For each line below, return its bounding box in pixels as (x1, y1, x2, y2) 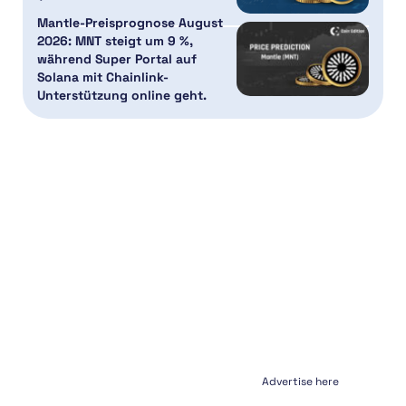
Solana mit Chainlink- (37, 68, 169, 85)
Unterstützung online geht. (37, 86, 207, 103)
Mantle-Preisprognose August (37, 14, 223, 31)
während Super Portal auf (37, 50, 197, 67)
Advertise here (262, 373, 339, 389)
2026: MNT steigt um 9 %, (37, 32, 193, 49)
